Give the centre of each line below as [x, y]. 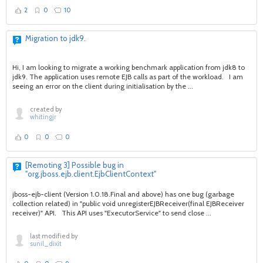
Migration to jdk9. [55, 38]
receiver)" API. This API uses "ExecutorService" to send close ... [112, 213]
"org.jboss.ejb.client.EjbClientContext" [91, 174]
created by [46, 109]
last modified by [54, 236]
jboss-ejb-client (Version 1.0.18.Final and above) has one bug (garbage [123, 194]
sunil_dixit [46, 244]
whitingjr [43, 117]
